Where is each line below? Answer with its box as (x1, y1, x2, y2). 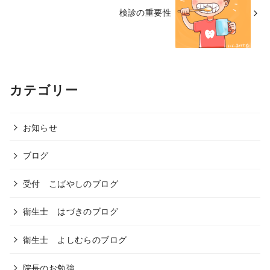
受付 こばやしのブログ (22, 176, 118, 189)
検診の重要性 (119, 5, 172, 19)
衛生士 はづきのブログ (22, 204, 118, 218)
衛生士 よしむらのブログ (22, 232, 127, 245)
